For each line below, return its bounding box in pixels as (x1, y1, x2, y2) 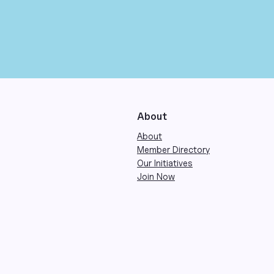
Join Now (137, 171, 175, 182)
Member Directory (137, 144, 210, 155)
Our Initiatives (137, 157, 193, 168)
